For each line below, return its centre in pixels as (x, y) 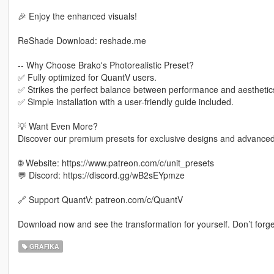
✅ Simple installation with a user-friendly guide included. (125, 102)
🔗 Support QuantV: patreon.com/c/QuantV (100, 200)
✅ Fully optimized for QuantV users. (87, 77)
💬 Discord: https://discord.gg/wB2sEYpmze (101, 175)
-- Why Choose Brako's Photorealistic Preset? (106, 65)
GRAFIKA (44, 246)
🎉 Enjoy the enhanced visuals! (77, 16)
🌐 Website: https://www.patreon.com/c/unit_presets (116, 163)
